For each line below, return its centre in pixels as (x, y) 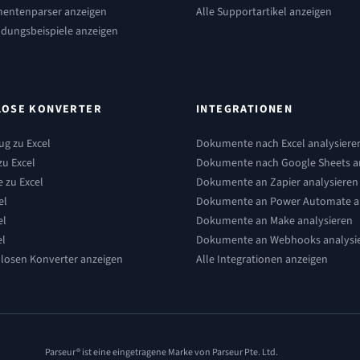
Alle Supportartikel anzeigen (264, 12)
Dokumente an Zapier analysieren (277, 182)
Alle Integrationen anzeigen (262, 260)
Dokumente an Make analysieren (274, 221)
